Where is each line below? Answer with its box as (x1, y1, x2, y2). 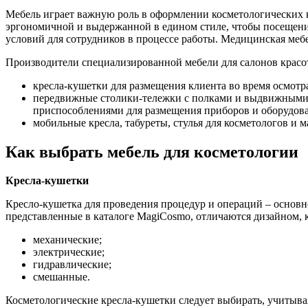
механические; (33, 234, 102, 246)
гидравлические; (33, 258, 111, 271)
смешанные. (33, 271, 90, 283)
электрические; (33, 246, 104, 258)
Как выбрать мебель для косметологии (5, 142, 298, 161)
